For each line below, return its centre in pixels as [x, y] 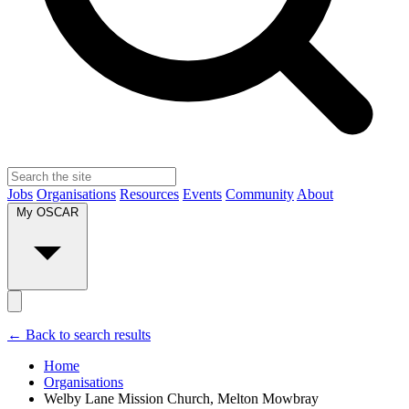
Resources [149, 194]
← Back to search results [79, 335]
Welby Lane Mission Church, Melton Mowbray [181, 399]
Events [202, 194]
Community [260, 194]
